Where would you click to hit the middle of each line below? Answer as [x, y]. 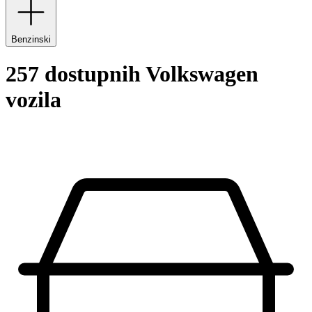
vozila [33, 100]
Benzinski [31, 39]
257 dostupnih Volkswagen [132, 74]
